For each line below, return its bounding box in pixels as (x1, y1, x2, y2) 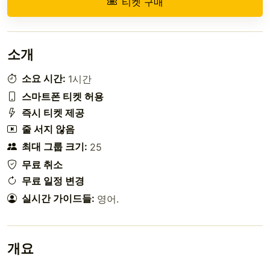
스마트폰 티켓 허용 (22, 90, 104, 102)
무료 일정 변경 (22, 174, 84, 187)
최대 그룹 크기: (22, 140, 87, 153)
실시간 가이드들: (22, 192, 95, 205)
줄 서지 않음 (22, 122, 75, 135)
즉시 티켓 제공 (22, 106, 84, 119)
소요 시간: (22, 72, 66, 85)
